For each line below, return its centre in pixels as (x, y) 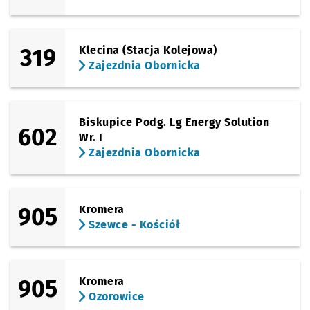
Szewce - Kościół (133, 225)
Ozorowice (115, 297)
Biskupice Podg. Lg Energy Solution (174, 122)
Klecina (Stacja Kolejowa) (148, 50)
